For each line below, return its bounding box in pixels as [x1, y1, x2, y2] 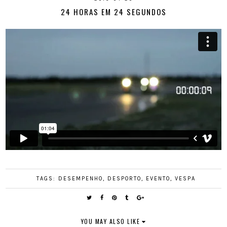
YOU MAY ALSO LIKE [81, 217, 140, 226]
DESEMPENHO [58, 175, 103, 182]
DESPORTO [107, 175, 141, 182]
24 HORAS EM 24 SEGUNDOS [60, 6, 167, 18]
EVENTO [145, 175, 170, 182]
